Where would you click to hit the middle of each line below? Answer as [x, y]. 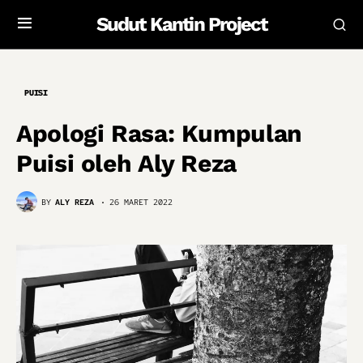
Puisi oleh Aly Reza [126, 163]
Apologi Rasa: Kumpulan [159, 133]
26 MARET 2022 [141, 202]
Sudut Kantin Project [181, 24]
